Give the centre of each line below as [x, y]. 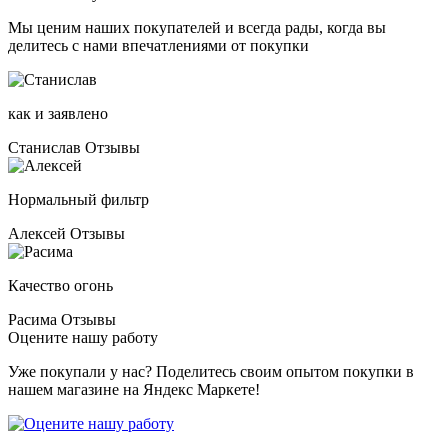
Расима [32, 319]
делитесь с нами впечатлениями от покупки [158, 45]
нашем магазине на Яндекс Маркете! [134, 389]
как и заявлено [58, 113]
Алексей [37, 233]
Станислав [44, 147]
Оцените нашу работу [83, 337]
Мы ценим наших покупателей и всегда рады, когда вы [197, 27]
